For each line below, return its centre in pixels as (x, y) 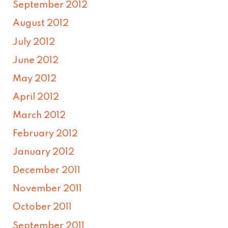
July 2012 (34, 42)
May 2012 (35, 79)
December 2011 (47, 171)
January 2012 (44, 152)
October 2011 (42, 207)
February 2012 (46, 134)
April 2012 (36, 97)
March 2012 (39, 115)
